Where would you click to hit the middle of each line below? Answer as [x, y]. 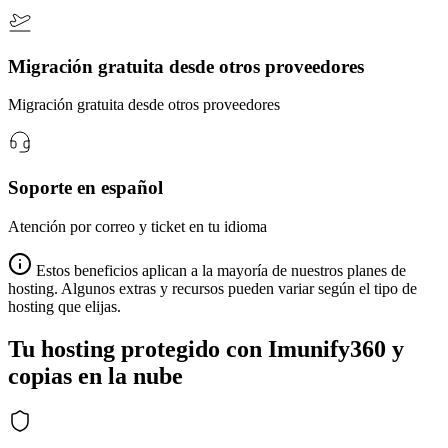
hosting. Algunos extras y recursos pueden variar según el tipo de [212, 288]
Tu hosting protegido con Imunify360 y [206, 348]
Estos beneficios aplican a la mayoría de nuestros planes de [221, 270]
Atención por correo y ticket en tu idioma [137, 226]
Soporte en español [85, 187]
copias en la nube [95, 375]
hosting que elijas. [64, 306]
